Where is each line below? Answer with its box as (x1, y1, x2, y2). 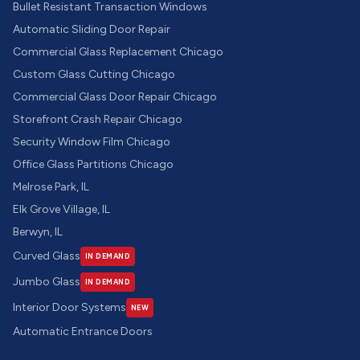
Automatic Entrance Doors (13, 325, 153, 338)
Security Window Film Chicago (13, 135, 170, 149)
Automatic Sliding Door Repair (13, 22, 170, 36)
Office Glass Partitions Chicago (13, 157, 174, 171)
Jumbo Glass (13, 275, 80, 288)
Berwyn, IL (13, 225, 63, 239)
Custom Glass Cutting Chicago (13, 67, 175, 81)
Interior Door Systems (13, 301, 126, 314)
